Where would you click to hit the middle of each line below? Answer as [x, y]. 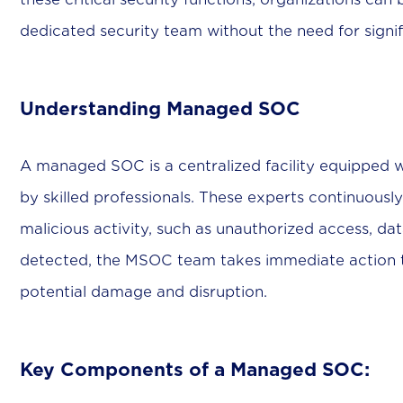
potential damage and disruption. [143, 292]
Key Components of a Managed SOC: [195, 371]
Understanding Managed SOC [160, 110]
